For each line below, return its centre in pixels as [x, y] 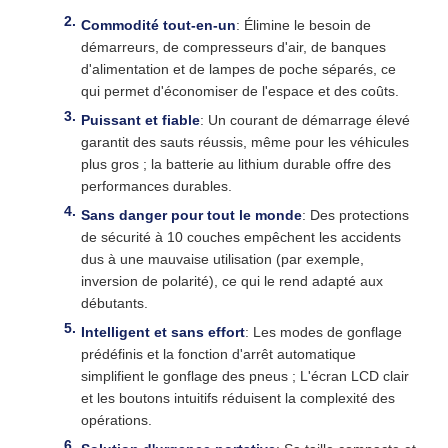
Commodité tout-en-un [158, 25]
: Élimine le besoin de [303, 25]
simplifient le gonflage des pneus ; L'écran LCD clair [245, 376]
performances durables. [156, 186]
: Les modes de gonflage [323, 332]
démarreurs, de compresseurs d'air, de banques [233, 47]
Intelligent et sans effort [163, 332]
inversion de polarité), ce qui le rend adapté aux [232, 281]
